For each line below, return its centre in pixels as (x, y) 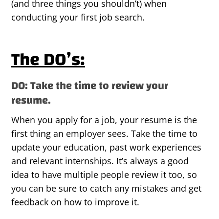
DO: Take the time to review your (90, 86)
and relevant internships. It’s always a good (100, 161)
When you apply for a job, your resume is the (104, 120)
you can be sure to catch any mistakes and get (106, 188)
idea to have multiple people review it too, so (104, 175)
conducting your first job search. (78, 17)
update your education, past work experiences (106, 147)
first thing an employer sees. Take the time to (104, 134)
